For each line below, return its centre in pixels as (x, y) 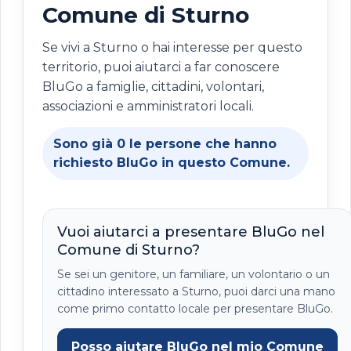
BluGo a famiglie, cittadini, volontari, (153, 86)
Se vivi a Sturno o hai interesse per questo (172, 47)
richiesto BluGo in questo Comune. (172, 162)
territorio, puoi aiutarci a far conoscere (161, 67)
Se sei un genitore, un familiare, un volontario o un (194, 274)
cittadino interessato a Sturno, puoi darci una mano (196, 291)
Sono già (85, 143)
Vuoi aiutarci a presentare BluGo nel (191, 232)
